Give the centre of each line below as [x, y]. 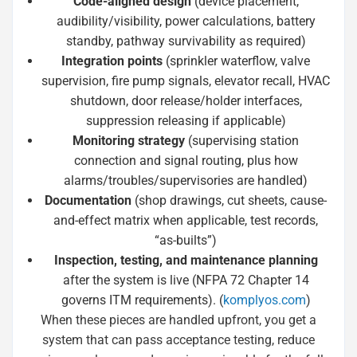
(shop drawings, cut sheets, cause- [229, 200]
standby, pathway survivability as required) [186, 41]
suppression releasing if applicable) [186, 121]
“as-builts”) [186, 240]
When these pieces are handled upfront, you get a [178, 320]
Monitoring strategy [129, 141]
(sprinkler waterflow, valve [236, 61]
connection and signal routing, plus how [186, 161]
